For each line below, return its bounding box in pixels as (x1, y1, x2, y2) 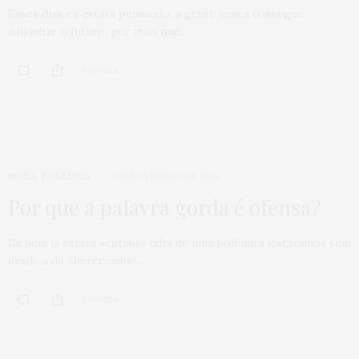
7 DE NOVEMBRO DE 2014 (107, 170, 219, 182)
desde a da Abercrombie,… (8, 252, 147, 268)
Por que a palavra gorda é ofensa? (8, 192, 321, 221)
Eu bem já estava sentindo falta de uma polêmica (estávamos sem (8, 235, 351, 250)
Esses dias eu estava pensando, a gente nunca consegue (8, 6, 304, 21)
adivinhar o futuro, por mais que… (8, 23, 189, 38)
